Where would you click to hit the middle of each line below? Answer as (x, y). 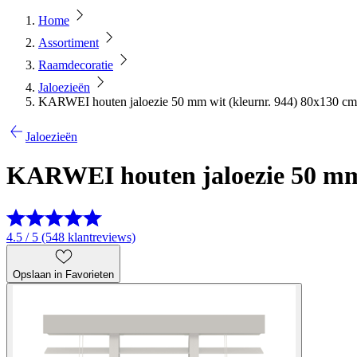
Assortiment (69, 43)
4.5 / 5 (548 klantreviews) (71, 237)
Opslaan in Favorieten (63, 274)
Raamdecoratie (76, 65)
